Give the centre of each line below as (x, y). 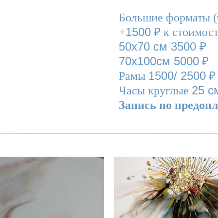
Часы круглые (155, 91)
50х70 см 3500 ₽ (163, 46)
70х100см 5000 (159, 61)
